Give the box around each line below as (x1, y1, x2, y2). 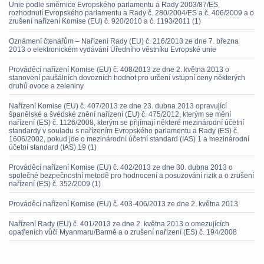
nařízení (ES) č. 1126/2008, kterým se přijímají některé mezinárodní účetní (9, 118, 244, 127)
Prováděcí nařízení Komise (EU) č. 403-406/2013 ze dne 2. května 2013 (9, 200, 238, 208)
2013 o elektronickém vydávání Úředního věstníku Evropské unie (9, 45, 216, 54)
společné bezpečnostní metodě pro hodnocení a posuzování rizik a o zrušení (9, 171, 254, 180)
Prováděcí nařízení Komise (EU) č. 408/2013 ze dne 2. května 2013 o (9, 65, 229, 74)
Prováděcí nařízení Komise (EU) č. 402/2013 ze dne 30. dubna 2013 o (9, 163, 233, 171)
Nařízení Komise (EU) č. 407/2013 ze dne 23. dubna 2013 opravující (9, 102, 227, 110)
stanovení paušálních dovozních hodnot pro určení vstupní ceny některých (9, 74, 245, 82)
